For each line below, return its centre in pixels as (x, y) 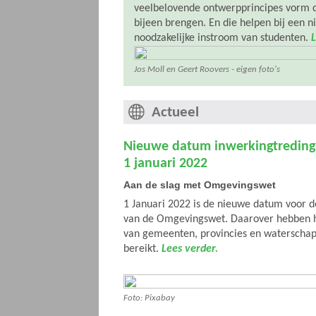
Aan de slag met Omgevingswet (200, 185)
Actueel (175, 113)
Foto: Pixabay (149, 298)
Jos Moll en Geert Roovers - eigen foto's (207, 69)
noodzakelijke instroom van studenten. (223, 38)
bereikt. (142, 249)
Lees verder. (190, 249)
